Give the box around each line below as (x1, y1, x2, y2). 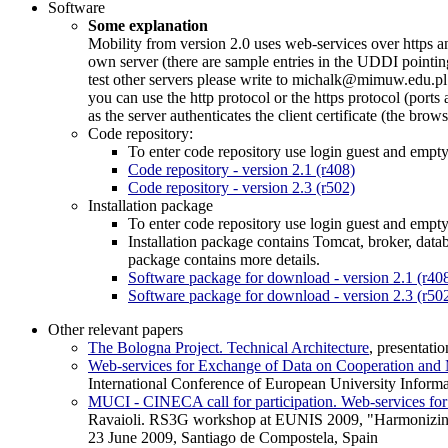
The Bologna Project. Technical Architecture (88, 338, 369, 356)
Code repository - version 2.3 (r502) (128, 178, 355, 196)
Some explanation (88, 16, 208, 34)
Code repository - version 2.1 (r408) (128, 160, 355, 178)
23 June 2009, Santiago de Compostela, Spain (88, 428, 378, 446)
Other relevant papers (48, 320, 183, 338)
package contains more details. (128, 250, 320, 268)
